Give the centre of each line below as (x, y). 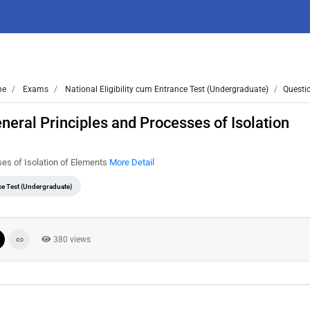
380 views (71, 239)
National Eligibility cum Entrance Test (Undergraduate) (166, 89)
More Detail (132, 162)
